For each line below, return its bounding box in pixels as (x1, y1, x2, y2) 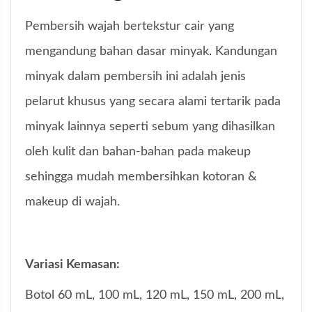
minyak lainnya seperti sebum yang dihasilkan (25, 120, 275, 133)
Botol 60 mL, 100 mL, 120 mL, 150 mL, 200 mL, (25, 289, 284, 302)
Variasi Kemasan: (25, 258, 120, 271)
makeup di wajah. (25, 196, 120, 208)
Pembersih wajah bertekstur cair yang (25, 20, 234, 33)
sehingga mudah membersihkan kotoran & (25, 171, 257, 183)
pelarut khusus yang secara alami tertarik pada (25, 95, 281, 108)
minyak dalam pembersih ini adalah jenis (25, 70, 246, 83)
